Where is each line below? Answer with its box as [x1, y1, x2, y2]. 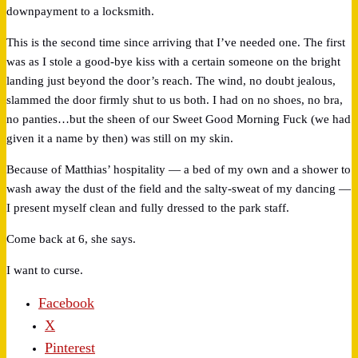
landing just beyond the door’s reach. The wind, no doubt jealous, [6, 74, 336, 87]
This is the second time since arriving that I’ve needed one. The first [6, 35, 345, 49]
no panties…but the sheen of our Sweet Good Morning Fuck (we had [6, 112, 351, 125]
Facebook [38, 294, 94, 311]
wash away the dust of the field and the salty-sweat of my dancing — [6, 181, 351, 195]
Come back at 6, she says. [6, 232, 136, 245]
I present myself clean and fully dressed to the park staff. [6, 201, 289, 214]
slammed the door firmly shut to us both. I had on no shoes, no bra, [6, 93, 343, 106]
